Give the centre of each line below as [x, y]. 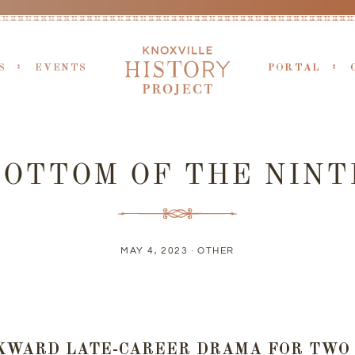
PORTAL [294, 68]
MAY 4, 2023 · [159, 251]
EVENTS [61, 68]
